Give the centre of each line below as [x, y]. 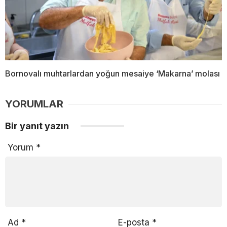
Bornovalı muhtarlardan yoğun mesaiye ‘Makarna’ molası [112, 74]
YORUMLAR [34, 104]
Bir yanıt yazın [38, 126]
